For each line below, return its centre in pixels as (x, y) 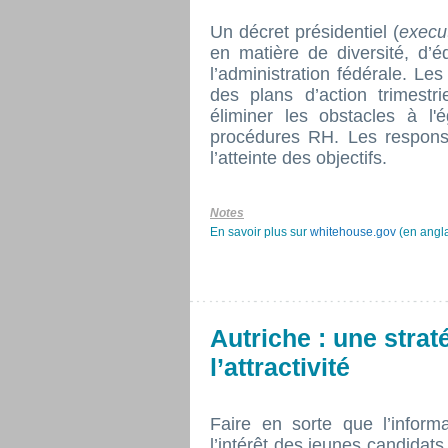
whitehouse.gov (353, 232)
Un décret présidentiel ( (304, 32)
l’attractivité (280, 367)
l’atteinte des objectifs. (298, 158)
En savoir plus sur (260, 232)
